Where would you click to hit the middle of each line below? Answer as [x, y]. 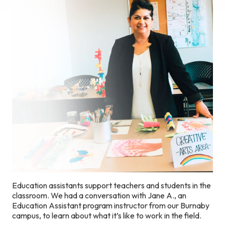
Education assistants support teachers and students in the [111, 185]
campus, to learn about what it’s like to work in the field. [107, 215]
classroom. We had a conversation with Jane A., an [99, 195]
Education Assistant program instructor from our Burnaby [111, 205]
